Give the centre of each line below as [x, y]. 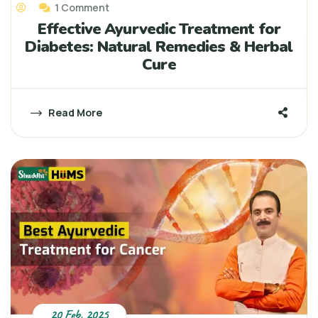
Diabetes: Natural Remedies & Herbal [159, 47]
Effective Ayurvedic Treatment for [159, 29]
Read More [74, 113]
